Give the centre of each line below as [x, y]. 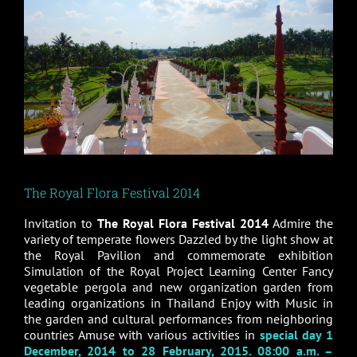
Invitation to [60, 223]
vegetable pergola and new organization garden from [178, 286]
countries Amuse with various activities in [141, 334]
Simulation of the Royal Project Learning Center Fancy [178, 271]
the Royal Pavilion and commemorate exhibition [178, 255]
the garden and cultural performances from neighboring [178, 318]
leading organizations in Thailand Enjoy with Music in [178, 302]
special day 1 [296, 334]
